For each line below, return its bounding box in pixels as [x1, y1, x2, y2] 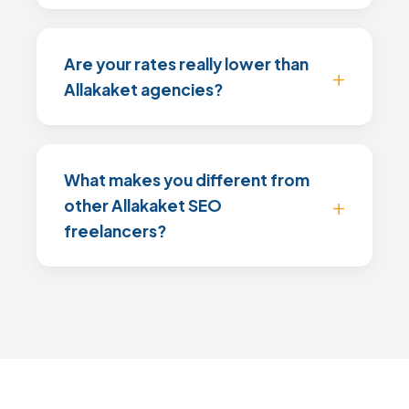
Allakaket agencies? [64, 79, 223, 100]
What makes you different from [64, 170, 309, 190]
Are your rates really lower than [64, 54, 309, 74]
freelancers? [64, 221, 166, 241]
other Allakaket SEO [64, 195, 222, 215]
